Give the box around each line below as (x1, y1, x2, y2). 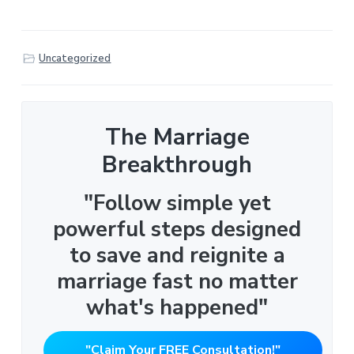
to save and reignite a (69, 240, 285, 270)
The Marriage (104, 122, 250, 153)
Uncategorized (39, 51, 111, 66)
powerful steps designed (53, 214, 301, 244)
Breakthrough (102, 149, 252, 181)
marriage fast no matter (56, 266, 298, 296)
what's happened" (86, 292, 268, 322)
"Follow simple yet (83, 188, 271, 218)
